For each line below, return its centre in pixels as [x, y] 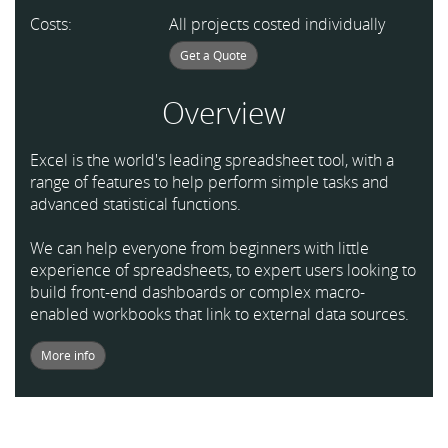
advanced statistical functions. [135, 204]
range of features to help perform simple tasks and [209, 182]
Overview [224, 112]
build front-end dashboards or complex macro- [197, 292]
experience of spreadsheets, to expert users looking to [223, 270]
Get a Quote [214, 55]
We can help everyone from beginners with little [199, 248]
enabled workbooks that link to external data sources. [219, 314]
